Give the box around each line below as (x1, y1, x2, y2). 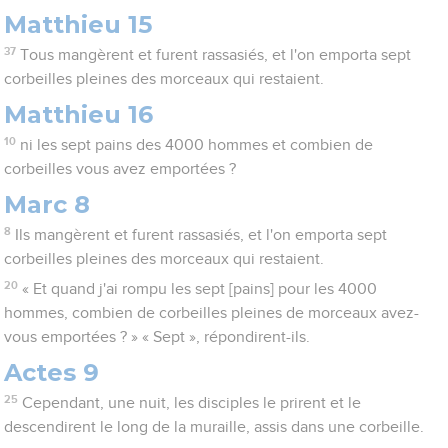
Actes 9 (4, 358, 100, 388)
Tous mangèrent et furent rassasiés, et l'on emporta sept (19, 47, 411, 64)
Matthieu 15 (4, 10, 153, 40)
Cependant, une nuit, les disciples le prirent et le (21, 395, 361, 412)
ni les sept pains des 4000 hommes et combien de (19, 137, 373, 154)
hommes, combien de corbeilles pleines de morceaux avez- (4, 305, 420, 322)
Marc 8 (4, 190, 91, 220)
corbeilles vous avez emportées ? (4, 161, 237, 178)
